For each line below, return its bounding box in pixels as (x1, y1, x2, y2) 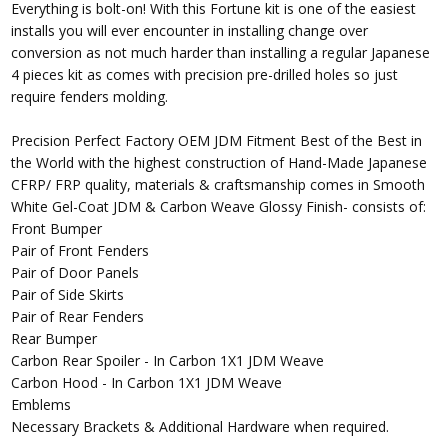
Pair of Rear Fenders (11, 307, 145, 326)
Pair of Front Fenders (11, 241, 150, 260)
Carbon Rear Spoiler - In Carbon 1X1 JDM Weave (11, 351, 325, 370)
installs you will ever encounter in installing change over (11, 21, 369, 40)
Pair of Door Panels (11, 263, 140, 282)
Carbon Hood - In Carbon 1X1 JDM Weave (11, 373, 283, 392)
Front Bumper (11, 219, 103, 238)
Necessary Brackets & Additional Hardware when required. (11, 417, 390, 436)
